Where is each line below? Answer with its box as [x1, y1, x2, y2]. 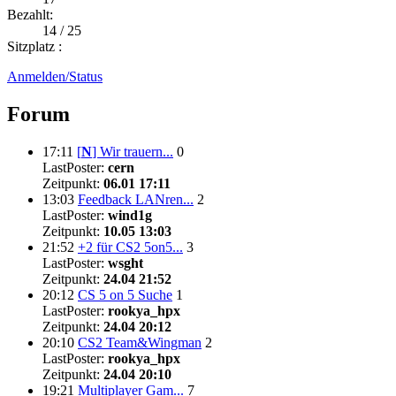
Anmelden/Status [7, 69, 103, 85]
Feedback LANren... [78, 192, 194, 208]
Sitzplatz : [7, 39, 62, 55]
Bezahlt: [7, 7, 53, 23]
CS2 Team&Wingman [78, 335, 202, 351]
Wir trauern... [100, 144, 173, 160]
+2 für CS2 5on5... [78, 240, 183, 255]
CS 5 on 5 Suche [78, 287, 172, 303]
